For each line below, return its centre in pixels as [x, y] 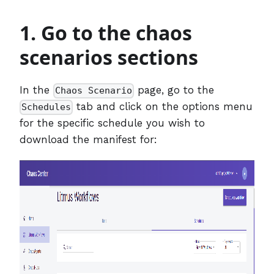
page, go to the [174, 90]
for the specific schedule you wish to [112, 123]
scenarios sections [109, 57]
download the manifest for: [88, 139]
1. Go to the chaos [106, 32]
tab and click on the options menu [163, 106]
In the [36, 90]
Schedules [46, 107]
